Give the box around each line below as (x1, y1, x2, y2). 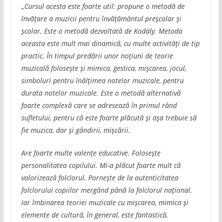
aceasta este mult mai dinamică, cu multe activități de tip (21, 38, 200, 48)
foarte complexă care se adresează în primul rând (21, 100, 177, 110)
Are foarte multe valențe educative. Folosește (21, 148, 161, 158)
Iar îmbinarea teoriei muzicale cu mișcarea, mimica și (21, 197, 188, 207)
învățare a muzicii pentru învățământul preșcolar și (21, 13, 181, 23)
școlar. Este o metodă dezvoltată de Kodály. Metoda (21, 26, 182, 36)
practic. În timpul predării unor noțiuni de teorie (21, 51, 173, 60)
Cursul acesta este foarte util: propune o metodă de (24, 1, 185, 11)
